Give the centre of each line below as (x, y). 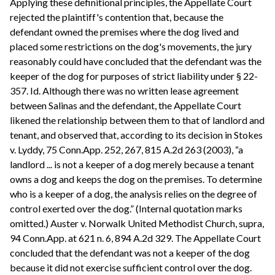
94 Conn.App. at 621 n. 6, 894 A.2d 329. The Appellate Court (135, 238)
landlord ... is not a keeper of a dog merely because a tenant (132, 165)
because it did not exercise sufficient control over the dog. (131, 268)
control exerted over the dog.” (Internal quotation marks (126, 209)
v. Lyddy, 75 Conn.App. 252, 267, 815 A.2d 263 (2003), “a (126, 150)
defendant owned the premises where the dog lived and (124, 32)
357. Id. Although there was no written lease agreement (124, 91)
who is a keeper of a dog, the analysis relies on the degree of (134, 194)
